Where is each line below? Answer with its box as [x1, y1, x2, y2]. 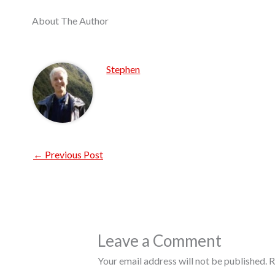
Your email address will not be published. [97, 254, 267, 266]
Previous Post [43, 149, 103, 161]
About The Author [32, 15, 109, 27]
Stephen [106, 63, 141, 76]
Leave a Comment [97, 230, 222, 250]
